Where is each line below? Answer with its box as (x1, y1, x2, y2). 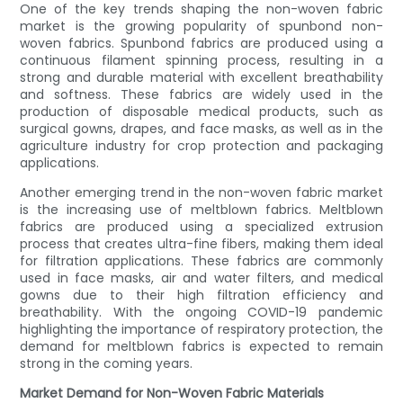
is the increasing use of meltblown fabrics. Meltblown (20, 201, 383, 219)
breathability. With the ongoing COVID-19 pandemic (20, 303, 383, 322)
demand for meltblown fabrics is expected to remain (20, 337, 383, 356)
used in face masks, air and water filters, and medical (20, 269, 383, 288)
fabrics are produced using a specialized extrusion (20, 218, 383, 237)
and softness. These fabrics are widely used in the (20, 85, 383, 104)
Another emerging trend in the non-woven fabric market (20, 184, 383, 202)
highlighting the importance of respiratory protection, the (20, 320, 383, 339)
